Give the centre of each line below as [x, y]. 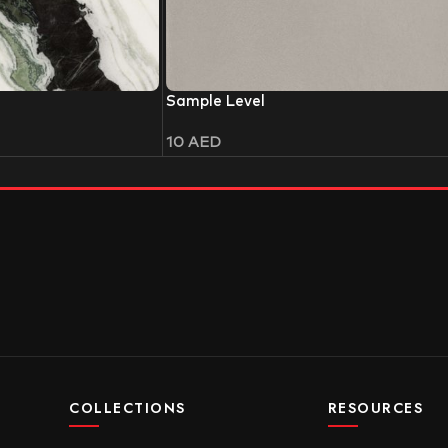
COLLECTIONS [127, 408]
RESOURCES [375, 408]
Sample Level [215, 102]
